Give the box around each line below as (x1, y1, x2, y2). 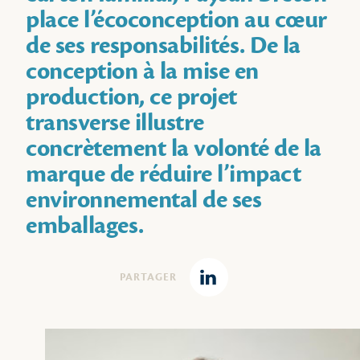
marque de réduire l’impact (26, 159, 301, 190)
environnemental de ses (26, 185, 261, 215)
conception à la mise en (26, 56, 259, 87)
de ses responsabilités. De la (26, 31, 301, 61)
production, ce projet (26, 82, 237, 112)
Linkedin (207, 277, 255, 291)
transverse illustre (26, 108, 204, 138)
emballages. (26, 211, 144, 241)
